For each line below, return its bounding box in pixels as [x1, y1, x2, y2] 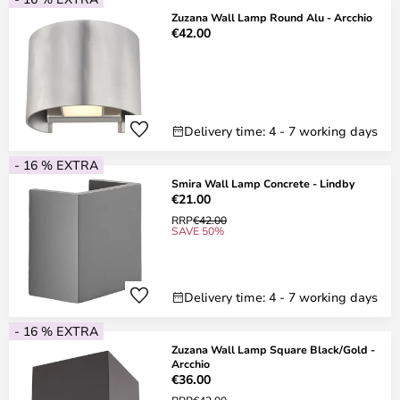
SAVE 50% [171, 223, 224, 237]
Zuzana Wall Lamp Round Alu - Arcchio [171, 10, 372, 24]
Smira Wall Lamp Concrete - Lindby [171, 176, 354, 190]
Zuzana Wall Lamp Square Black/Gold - [171, 342, 375, 356]
